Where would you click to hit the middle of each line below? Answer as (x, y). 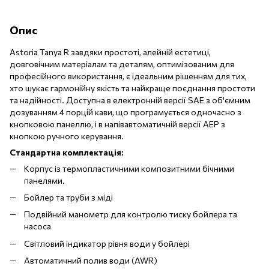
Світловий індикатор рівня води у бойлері (107, 243)
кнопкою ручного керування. (67, 136)
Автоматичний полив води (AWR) (91, 261)
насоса (38, 226)
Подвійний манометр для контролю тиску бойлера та (131, 214)
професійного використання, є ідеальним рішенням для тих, (128, 76)
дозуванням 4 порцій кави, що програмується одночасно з (125, 112)
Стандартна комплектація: (67, 152)
